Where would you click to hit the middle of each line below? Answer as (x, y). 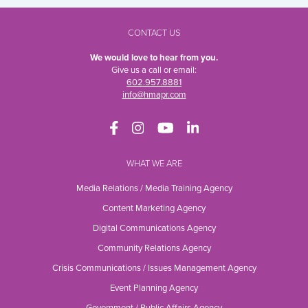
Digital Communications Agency (154, 229)
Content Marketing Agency (154, 209)
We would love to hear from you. (154, 58)
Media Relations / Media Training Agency (154, 189)
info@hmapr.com (154, 95)
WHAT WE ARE (154, 164)
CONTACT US (154, 33)
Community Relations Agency (154, 249)
